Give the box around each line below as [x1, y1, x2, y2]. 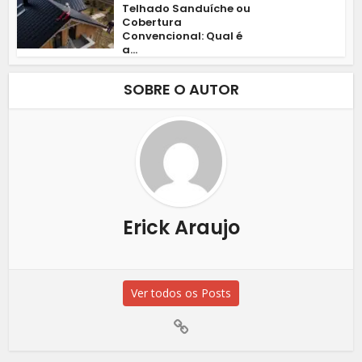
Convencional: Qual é [122, 28, 243, 44]
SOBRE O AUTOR [123, 79, 239, 100]
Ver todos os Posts [131, 285, 231, 301]
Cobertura [122, 15, 183, 31]
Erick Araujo [122, 214, 240, 242]
